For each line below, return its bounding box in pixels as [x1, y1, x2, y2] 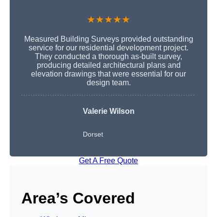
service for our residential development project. [29, 44, 188, 52]
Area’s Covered [21, 189, 135, 207]
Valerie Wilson [82, 107, 135, 116]
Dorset [82, 130, 103, 139]
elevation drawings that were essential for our [31, 70, 186, 78]
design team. [86, 78, 131, 87]
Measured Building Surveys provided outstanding [24, 35, 193, 44]
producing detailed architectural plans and [36, 61, 181, 70]
